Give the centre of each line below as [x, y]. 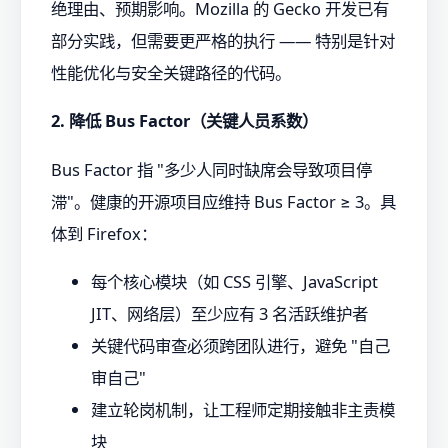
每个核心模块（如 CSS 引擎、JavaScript [234, 282]
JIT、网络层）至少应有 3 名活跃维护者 [229, 314]
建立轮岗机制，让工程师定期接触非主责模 [243, 410]
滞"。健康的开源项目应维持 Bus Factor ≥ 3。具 [223, 201]
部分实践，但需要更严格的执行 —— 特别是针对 [223, 40]
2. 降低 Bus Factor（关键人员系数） [184, 121]
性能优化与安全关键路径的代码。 [171, 72]
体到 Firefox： [104, 233]
